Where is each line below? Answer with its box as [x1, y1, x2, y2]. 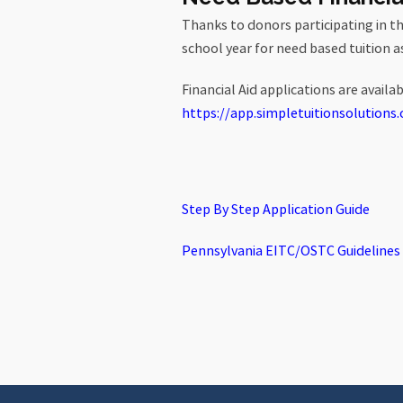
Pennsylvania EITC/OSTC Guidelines [182, 243, 400, 259]
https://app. [182, 105, 256, 121]
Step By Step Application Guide [182, 201, 370, 218]
